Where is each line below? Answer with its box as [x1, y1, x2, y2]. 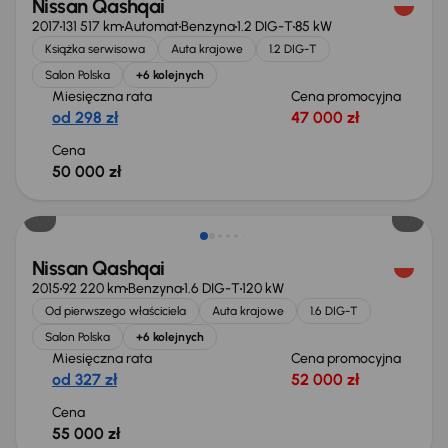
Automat [124, 18, 179, 35]
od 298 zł [52, 108, 118, 127]
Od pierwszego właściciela [45, 304, 186, 318]
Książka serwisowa [45, 42, 145, 56]
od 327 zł [52, 370, 117, 389]
